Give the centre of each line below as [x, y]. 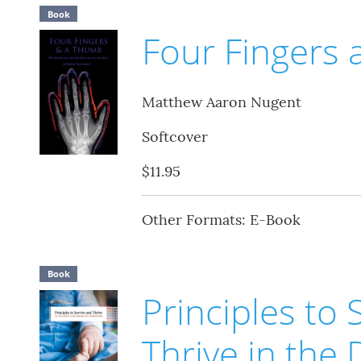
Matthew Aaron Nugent [221, 102]
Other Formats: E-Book [221, 220]
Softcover [174, 137]
